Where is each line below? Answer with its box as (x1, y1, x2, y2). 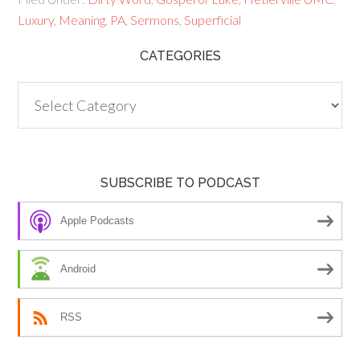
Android (60, 263, 96, 276)
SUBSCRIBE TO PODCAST (100, 175, 260, 190)
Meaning (59, 12, 106, 27)
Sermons (130, 12, 180, 27)
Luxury (18, 12, 55, 27)
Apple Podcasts (60, 215, 135, 227)
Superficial (184, 12, 242, 27)
